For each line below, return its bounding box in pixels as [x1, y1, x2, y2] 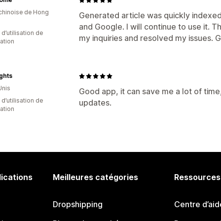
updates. [79, 98, 111, 108]
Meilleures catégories [53, 172, 139, 182]
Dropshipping [53, 199, 103, 209]
